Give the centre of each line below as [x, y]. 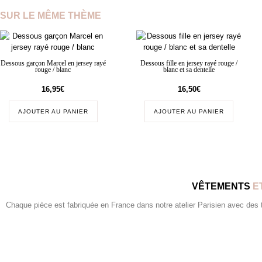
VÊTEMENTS [221, 186]
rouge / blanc [53, 70]
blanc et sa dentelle [189, 70]
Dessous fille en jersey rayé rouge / [189, 63]
